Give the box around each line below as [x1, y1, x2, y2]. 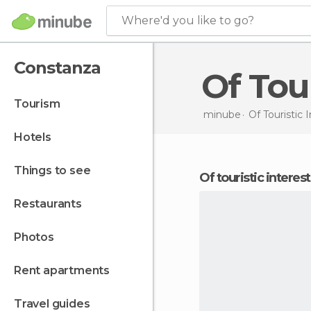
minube [203, 108, 241, 121]
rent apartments [21, 264, 110, 277]
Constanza [14, 58, 101, 78]
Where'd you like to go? [121, 14, 254, 27]
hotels [22, 131, 51, 144]
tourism [21, 97, 60, 110]
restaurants [21, 197, 82, 210]
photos [21, 230, 54, 244]
